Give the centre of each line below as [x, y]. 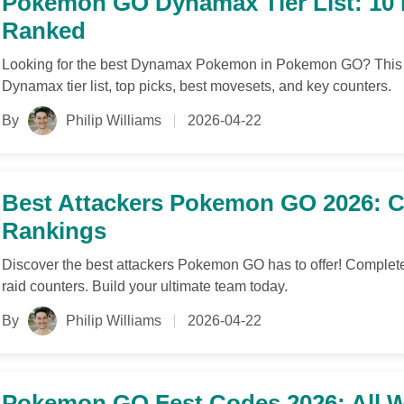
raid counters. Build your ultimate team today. [145, 286]
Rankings [54, 231]
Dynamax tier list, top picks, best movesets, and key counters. [197, 86]
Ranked [44, 31]
